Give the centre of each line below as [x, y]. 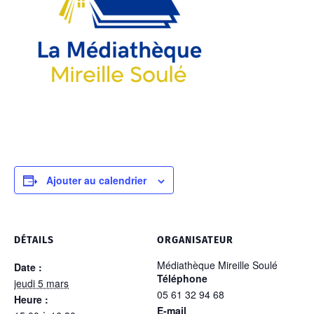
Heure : [31, 299]
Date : [28, 267]
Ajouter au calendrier [96, 180]
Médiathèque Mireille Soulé [217, 265]
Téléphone [182, 278]
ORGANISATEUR [195, 240]
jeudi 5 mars [41, 283]
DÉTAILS [34, 240]
